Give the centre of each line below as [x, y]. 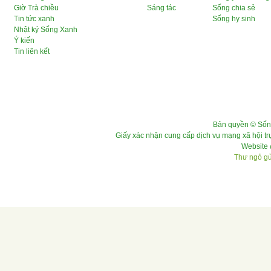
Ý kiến [24, 40]
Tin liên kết [32, 51]
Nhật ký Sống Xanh [46, 29]
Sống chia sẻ [234, 8]
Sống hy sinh [234, 18]
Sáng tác [162, 8]
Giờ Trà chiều [36, 8]
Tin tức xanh [34, 18]
